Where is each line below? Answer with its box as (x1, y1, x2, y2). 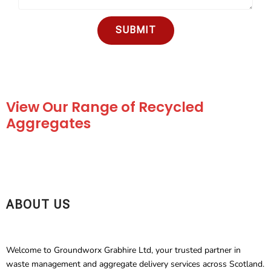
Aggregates (6, 113, 91, 133)
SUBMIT (115, 24, 156, 36)
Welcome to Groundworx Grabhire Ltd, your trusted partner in (6, 244, 241, 256)
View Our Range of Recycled (6, 97, 204, 117)
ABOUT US (6, 197, 70, 212)
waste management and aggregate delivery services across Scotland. (6, 258, 264, 270)
